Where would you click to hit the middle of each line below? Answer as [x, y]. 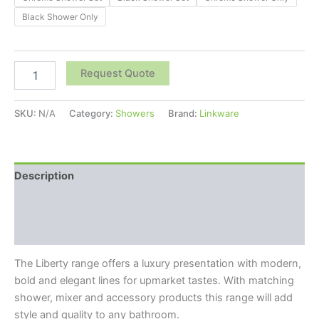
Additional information [71, 203]
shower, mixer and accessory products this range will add [153, 298]
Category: [92, 113]
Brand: [184, 113]
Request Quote [117, 74]
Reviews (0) [45, 231]
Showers [135, 113]
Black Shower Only [60, 16]
